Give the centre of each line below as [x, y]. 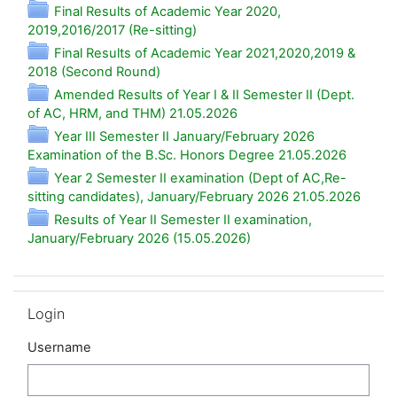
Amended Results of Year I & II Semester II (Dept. [204, 95]
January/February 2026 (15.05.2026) [139, 239]
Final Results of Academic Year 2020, [167, 12]
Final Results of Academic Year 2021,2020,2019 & [205, 54]
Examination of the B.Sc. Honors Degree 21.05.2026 [187, 156]
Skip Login [44, 298]
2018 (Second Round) [94, 72]
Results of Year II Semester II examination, [183, 220]
